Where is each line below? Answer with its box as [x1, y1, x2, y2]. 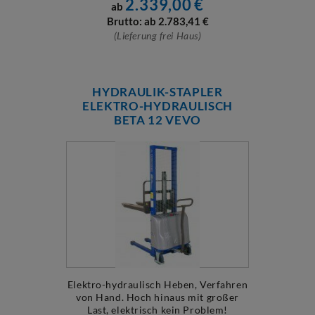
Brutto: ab [106, 15, 156, 27]
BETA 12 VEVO [113, 112, 202, 127]
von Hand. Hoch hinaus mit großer [76, 291, 239, 303]
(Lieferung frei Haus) [113, 30, 202, 41]
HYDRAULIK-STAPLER [92, 84, 223, 99]
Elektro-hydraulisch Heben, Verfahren [67, 278, 248, 290]
